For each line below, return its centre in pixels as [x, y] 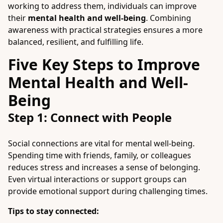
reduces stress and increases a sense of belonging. [104, 167]
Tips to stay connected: [54, 211]
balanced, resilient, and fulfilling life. [76, 42]
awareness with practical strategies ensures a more [105, 30]
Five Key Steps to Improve [104, 64]
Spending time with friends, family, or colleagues [100, 155]
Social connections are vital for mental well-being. [101, 143]
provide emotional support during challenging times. [108, 191]
